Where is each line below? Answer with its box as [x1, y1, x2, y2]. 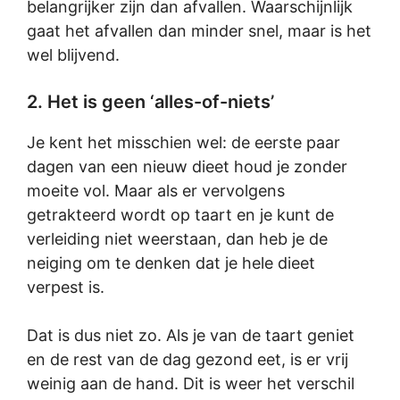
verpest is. [27, 278, 104, 296]
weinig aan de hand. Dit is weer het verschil [27, 374, 354, 393]
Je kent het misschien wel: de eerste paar [27, 133, 340, 152]
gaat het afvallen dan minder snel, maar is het [27, 21, 371, 40]
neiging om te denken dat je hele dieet [27, 254, 315, 272]
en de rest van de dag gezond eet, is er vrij [27, 350, 348, 369]
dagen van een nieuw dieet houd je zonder [27, 157, 347, 176]
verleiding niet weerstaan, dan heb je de [27, 229, 328, 248]
